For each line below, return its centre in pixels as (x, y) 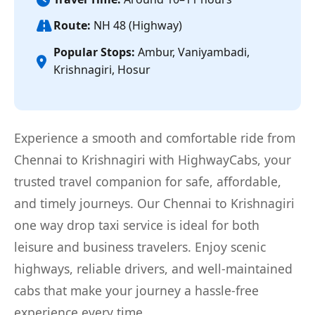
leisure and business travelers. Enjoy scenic (140, 247)
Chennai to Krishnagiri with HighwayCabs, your (153, 160)
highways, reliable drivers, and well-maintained (153, 269)
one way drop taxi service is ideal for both (137, 225)
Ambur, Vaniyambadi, (192, 52)
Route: (72, 26)
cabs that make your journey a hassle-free (136, 291)
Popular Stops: (94, 52)
